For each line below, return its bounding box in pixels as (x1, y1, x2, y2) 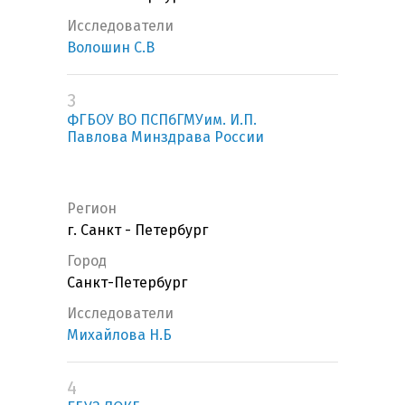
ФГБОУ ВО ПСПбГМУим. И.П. (67, 111, 257, 129)
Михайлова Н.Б (67, 326, 172, 344)
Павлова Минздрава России (67, 128, 264, 146)
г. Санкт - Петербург (67, 221, 208, 240)
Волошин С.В (67, 39, 155, 57)
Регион (67, 200, 117, 218)
